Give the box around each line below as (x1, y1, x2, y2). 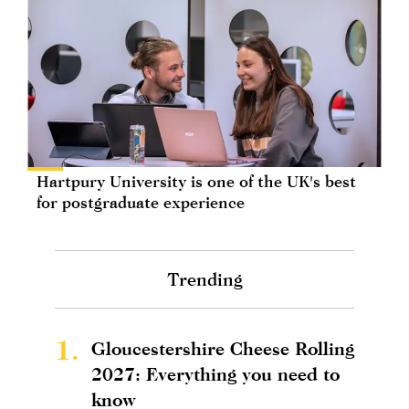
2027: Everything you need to (91, 363, 340, 385)
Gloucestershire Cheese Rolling (91, 338, 354, 360)
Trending (166, 268, 243, 290)
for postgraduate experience (37, 193, 245, 213)
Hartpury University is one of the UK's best (37, 172, 356, 192)
